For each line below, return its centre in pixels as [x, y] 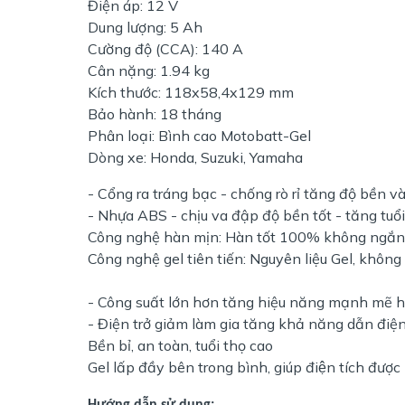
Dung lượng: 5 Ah [145, 27]
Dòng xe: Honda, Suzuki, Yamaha [195, 157]
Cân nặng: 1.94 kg [151, 70]
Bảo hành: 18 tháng [155, 113]
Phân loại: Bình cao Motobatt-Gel [199, 135]
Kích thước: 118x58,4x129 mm [191, 92]
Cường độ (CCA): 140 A [165, 48]
